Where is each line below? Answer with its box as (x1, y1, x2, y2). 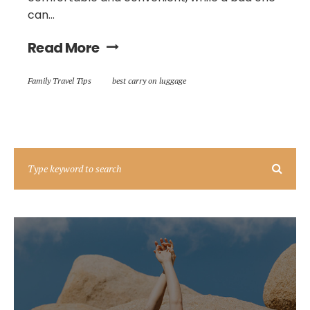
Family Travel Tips (28, 75, 91, 86)
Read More (28, 37, 100, 57)
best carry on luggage (112, 75, 186, 86)
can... (28, 6, 55, 23)
